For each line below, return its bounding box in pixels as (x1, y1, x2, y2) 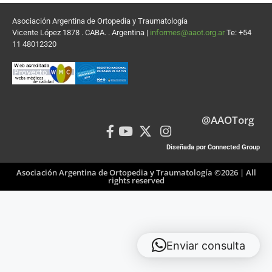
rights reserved (107, 174, 165, 186)
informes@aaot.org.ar (150, 28, 226, 37)
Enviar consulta (166, 239, 245, 252)
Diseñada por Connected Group (166, 143, 260, 151)
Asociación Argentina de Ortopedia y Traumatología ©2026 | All (16, 166, 256, 178)
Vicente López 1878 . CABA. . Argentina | (12, 28, 150, 37)
